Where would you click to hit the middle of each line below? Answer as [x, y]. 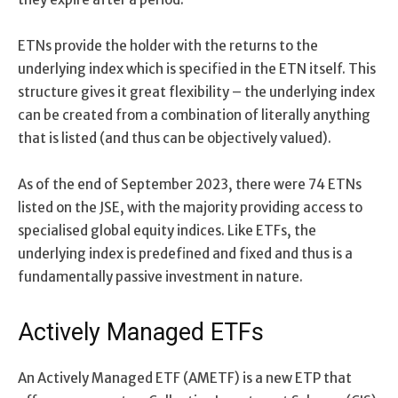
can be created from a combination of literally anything [194, 115]
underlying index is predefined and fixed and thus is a [185, 253]
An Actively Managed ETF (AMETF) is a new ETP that [185, 378]
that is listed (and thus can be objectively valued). [175, 138]
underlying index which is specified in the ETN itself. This [197, 68]
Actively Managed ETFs [141, 332]
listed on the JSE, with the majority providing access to [190, 207]
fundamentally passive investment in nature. [160, 276]
